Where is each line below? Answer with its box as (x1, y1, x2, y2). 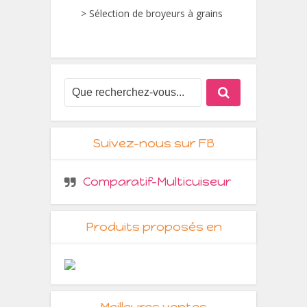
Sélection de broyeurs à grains (89, 6, 223, 20)
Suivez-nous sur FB (93, 135, 214, 151)
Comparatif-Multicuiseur (83, 173, 231, 189)
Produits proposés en (85, 219, 222, 234)
